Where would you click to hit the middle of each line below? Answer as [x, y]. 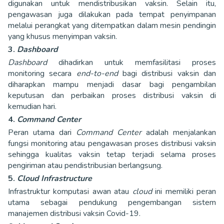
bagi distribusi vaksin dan [169, 73]
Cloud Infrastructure [54, 178]
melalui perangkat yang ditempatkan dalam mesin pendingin [112, 25]
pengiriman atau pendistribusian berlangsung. [89, 165]
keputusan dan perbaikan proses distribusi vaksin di [112, 95]
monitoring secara [42, 73]
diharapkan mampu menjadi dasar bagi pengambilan [112, 84]
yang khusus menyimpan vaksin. [63, 36]
